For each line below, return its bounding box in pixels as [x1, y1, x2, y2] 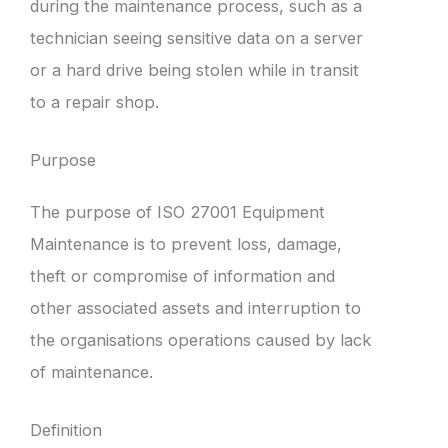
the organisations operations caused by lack [30, 329, 371, 350]
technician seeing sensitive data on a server [30, 27, 363, 48]
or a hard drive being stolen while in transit [30, 59, 359, 80]
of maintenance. [30, 361, 153, 382]
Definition [30, 420, 102, 441]
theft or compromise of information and [30, 265, 335, 286]
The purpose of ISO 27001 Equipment [30, 201, 325, 222]
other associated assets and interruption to [30, 297, 361, 318]
